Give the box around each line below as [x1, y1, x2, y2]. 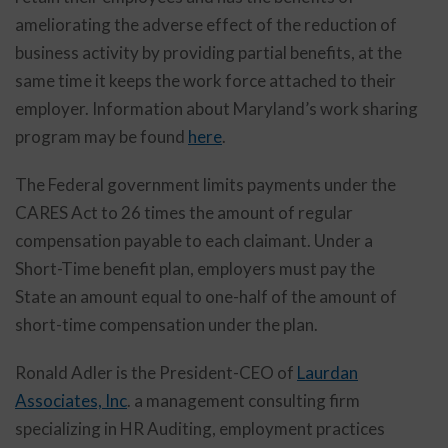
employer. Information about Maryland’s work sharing [15, 98, 418, 119]
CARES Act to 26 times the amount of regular [15, 202, 353, 223]
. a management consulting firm [127, 390, 360, 411]
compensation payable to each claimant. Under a [15, 230, 373, 251]
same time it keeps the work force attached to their [15, 70, 396, 91]
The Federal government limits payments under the [15, 174, 396, 195]
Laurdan [297, 362, 358, 383]
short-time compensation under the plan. [15, 314, 318, 335]
